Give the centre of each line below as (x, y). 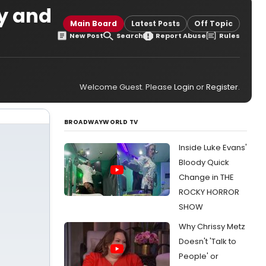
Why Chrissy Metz (212, 227)
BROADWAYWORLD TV (101, 122)
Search (129, 35)
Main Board (94, 23)
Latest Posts (156, 23)
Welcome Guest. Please (127, 87)
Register (222, 87)
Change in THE (206, 177)
